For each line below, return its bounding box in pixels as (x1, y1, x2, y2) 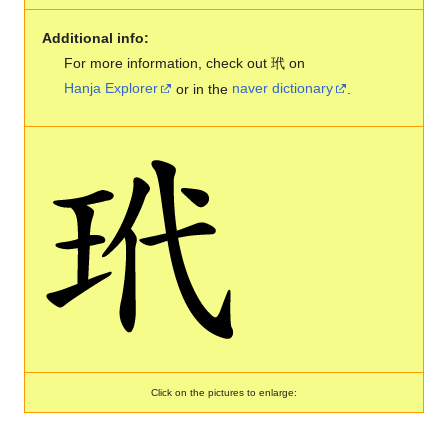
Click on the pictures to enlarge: (151, 386, 297, 398)
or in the (172, 80, 233, 97)
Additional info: (41, 29, 149, 46)
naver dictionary (232, 80, 334, 97)
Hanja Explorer (64, 80, 159, 97)
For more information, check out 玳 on (64, 54, 306, 71)
